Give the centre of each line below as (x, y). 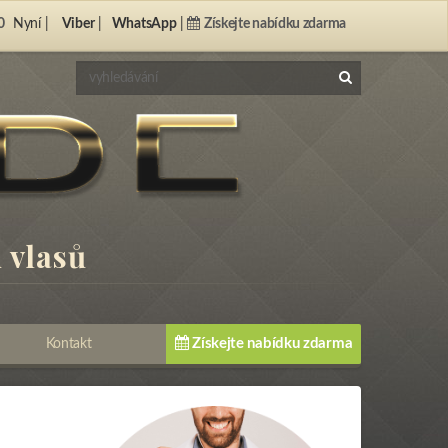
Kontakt (68, 344)
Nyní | (32, 24)
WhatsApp (144, 24)
